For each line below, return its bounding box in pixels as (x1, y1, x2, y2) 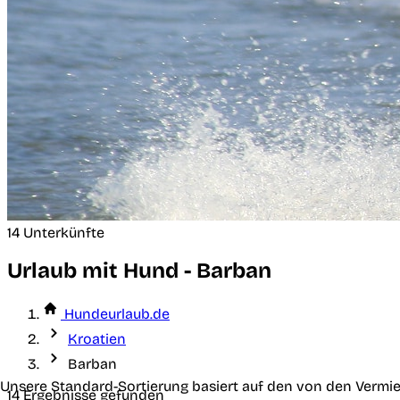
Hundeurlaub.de (64, 305, 170, 323)
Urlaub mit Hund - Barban (7, 258, 271, 284)
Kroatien (68, 330, 126, 348)
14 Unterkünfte (7, 223, 104, 241)
